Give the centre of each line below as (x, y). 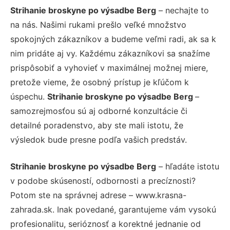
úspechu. (29, 96)
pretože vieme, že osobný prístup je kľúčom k (100, 82)
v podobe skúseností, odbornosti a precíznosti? (103, 180)
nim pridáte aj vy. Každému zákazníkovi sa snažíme (110, 53)
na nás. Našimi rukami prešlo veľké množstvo (98, 24)
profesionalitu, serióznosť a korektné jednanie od (106, 224)
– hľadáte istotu (188, 166)
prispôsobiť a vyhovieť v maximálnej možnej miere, (109, 68)
